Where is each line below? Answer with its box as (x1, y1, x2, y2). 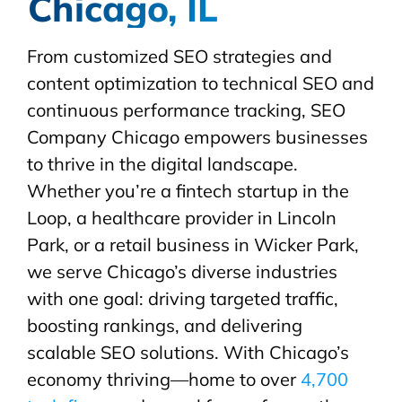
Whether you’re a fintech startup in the (27, 179, 349, 203)
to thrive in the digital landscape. (27, 153, 298, 176)
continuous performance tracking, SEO (27, 99, 345, 122)
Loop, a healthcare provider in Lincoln (27, 206, 336, 230)
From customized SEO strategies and (27, 45, 332, 68)
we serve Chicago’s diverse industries (27, 260, 337, 284)
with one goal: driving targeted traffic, (27, 287, 338, 310)
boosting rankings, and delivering (27, 314, 302, 337)
